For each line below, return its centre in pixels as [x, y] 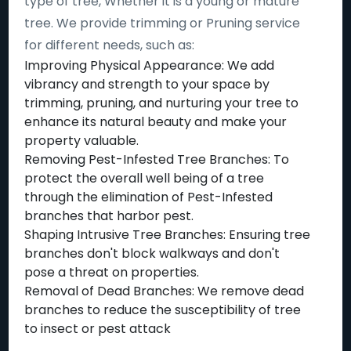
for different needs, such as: [110, 45]
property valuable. [82, 141]
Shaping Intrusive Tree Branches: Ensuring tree [168, 235]
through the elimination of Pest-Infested [149, 197]
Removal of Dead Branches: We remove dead [165, 291]
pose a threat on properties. [112, 272]
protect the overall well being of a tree [145, 178]
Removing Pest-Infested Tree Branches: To [157, 159]
